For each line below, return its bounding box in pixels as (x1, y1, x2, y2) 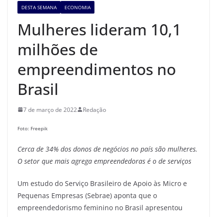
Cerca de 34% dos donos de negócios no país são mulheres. (17, 144, 198, 154)
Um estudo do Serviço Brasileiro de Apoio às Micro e (17, 178, 187, 188)
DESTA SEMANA (21, 3, 57, 11)
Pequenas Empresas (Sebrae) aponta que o (17, 190, 157, 200)
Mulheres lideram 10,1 (17, 18, 181, 40)
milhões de (17, 38, 98, 60)
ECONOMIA (64, 3, 91, 11)
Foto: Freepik (17, 125, 47, 132)
